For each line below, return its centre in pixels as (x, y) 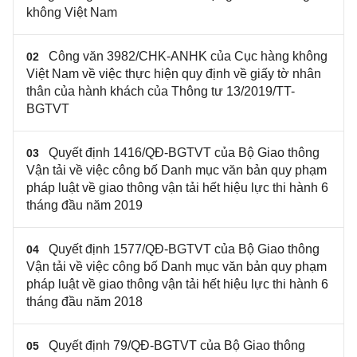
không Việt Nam (72, 12)
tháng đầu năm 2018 (84, 302)
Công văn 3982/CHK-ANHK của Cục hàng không (188, 56)
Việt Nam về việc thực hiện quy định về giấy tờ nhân (174, 74)
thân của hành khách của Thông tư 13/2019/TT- (161, 91)
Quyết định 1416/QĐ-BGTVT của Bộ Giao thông (184, 153)
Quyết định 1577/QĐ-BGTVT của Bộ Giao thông (184, 249)
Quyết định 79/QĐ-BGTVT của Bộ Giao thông (177, 345)
